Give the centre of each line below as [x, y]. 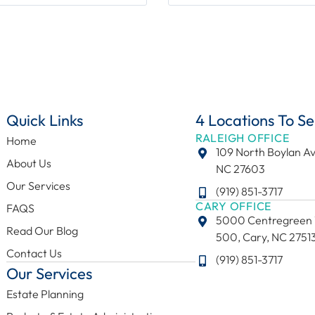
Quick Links [44, 121]
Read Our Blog [42, 231]
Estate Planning [45, 294]
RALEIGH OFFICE [242, 138]
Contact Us [34, 253]
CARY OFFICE [233, 206]
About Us [28, 163]
